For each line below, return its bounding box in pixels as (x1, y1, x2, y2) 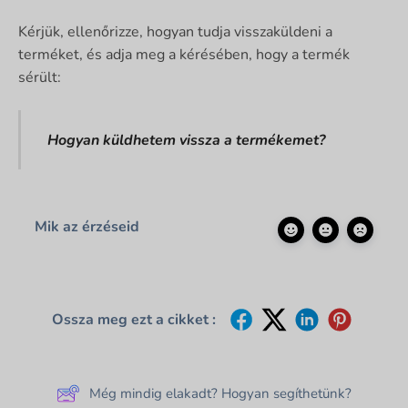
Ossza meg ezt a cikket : (51, 309, 216, 330)
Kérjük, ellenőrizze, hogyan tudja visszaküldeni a (18, 22, 332, 43)
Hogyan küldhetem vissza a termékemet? (46, 129, 325, 150)
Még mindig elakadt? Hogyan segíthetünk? (88, 383, 352, 403)
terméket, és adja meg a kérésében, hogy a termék (18, 45, 350, 66)
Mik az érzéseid (35, 217, 139, 238)
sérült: (18, 67, 61, 88)
